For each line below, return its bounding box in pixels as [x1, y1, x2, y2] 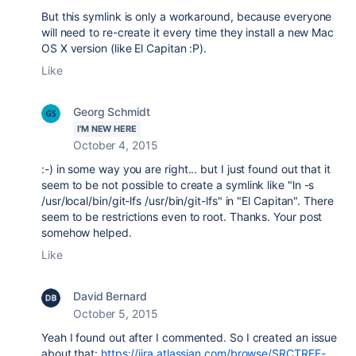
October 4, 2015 [73, 138, 158, 152]
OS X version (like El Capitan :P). [41, 41, 207, 55]
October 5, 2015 [73, 307, 158, 320]
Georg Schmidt [73, 105, 150, 118]
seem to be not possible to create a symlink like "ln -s [41, 178, 315, 192]
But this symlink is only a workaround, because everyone [41, 10, 332, 23]
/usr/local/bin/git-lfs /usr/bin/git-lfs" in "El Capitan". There [41, 194, 334, 207]
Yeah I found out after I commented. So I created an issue [41, 331, 338, 344]
